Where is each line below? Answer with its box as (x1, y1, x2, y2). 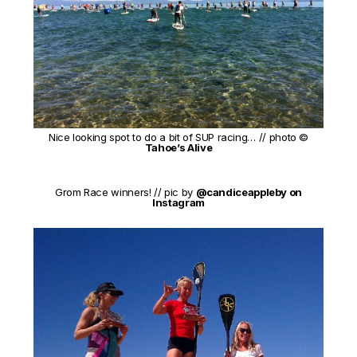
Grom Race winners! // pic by (54, 186, 196, 199)
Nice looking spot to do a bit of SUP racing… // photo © (48, 131, 309, 144)
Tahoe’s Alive (144, 141, 213, 155)
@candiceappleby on (195, 186, 303, 199)
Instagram (152, 196, 205, 210)
